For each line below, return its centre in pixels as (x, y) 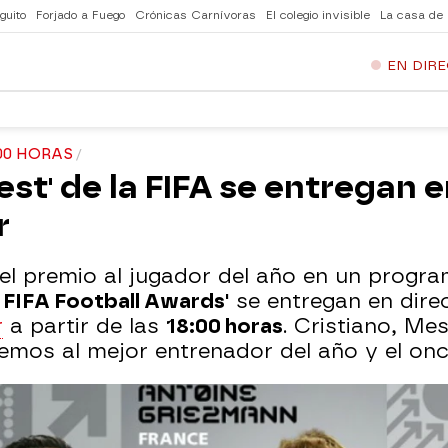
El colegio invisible (318, 15)
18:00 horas (224, 326)
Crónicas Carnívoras (195, 15)
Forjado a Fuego (80, 15)
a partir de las (84, 326)
